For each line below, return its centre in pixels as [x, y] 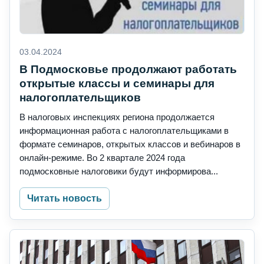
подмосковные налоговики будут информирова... [119, 171]
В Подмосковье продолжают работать [128, 70]
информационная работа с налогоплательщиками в [124, 131]
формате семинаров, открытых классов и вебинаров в [130, 144]
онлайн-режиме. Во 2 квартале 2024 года [102, 158]
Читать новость [65, 199]
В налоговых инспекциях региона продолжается [117, 117]
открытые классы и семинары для [117, 84]
